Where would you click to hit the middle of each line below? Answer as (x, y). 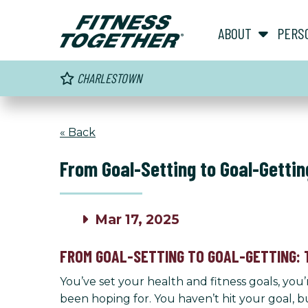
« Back (78, 132)
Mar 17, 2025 (136, 220)
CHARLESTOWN (108, 78)
